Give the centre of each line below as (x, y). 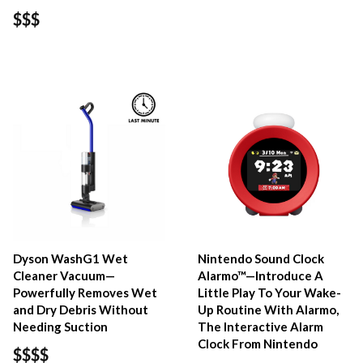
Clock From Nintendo (258, 343)
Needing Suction (60, 326)
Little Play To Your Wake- (270, 292)
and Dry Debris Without (81, 309)
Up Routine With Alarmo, (269, 309)
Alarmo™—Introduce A (261, 275)
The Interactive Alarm (261, 326)
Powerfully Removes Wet (85, 292)
